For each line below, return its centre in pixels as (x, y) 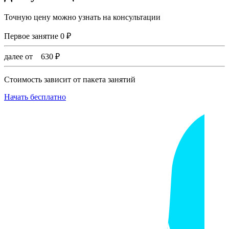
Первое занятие (31, 36)
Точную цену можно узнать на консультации (82, 17)
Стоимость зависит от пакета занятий (70, 79)
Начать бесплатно (35, 97)
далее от (21, 56)
